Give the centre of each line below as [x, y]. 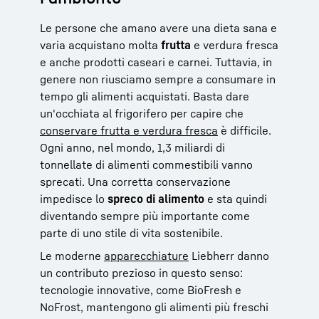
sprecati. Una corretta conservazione [135, 181]
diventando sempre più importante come [145, 215]
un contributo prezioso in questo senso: [141, 272]
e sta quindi [236, 198]
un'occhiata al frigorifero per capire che [142, 113]
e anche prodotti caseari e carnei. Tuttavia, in [156, 62]
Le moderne [72, 255]
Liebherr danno [229, 255]
